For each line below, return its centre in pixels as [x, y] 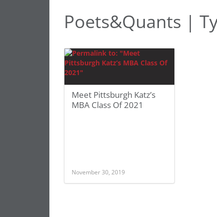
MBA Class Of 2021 [108, 105]
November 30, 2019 [98, 172]
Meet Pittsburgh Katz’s [114, 95]
